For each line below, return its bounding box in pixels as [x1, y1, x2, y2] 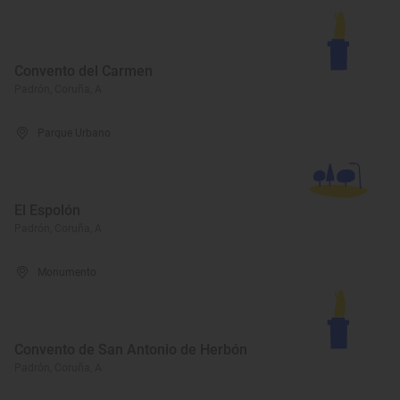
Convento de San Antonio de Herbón [14, 341, 247, 358]
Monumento [37, 266, 97, 279]
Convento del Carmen [14, 62, 153, 79]
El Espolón [14, 202, 80, 219]
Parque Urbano [37, 127, 112, 139]
